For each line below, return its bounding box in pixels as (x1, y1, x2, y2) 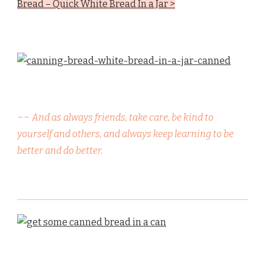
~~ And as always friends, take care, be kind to (17, 112, 214, 124)
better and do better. (17, 145, 103, 157)
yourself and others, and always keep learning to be (17, 128, 234, 140)
